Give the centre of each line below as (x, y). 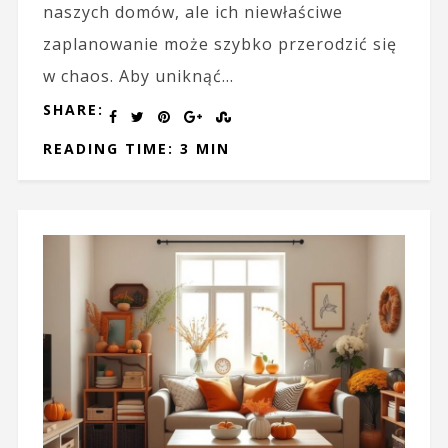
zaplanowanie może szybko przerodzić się (219, 44)
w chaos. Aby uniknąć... (138, 76)
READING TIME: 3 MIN (136, 149)
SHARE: (73, 110)
